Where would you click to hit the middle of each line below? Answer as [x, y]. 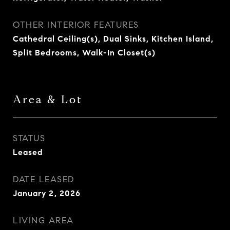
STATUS [29, 138]
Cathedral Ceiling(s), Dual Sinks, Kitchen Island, [113, 39]
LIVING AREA [43, 221]
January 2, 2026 [47, 193]
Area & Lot [48, 100]
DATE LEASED [44, 179]
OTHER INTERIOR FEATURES [76, 25]
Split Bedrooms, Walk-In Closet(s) [84, 53]
